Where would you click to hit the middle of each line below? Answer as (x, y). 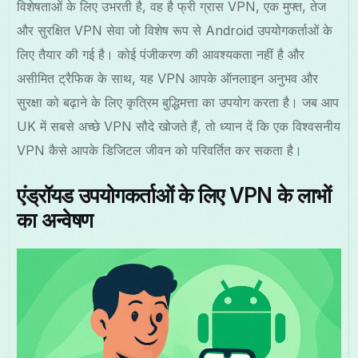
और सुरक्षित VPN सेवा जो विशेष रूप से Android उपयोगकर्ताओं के (175, 31)
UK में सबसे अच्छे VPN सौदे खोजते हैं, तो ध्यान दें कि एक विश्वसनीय (179, 127)
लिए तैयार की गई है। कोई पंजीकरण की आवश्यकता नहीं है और (161, 55)
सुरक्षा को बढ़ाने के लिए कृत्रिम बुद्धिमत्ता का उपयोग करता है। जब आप (178, 103)
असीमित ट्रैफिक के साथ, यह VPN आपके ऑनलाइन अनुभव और (168, 79)
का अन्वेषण (55, 221)
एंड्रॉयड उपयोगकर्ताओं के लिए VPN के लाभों (174, 196)
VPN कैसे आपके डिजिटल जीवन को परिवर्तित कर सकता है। (160, 151)
